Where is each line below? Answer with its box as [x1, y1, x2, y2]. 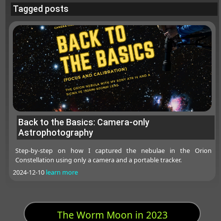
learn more [45, 168, 78, 177]
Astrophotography [18, 127, 93, 138]
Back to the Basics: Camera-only [18, 117, 149, 127]
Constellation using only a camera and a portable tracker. [15, 155, 182, 165]
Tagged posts [12, 3, 69, 14]
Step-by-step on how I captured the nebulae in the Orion [15, 146, 212, 155]
